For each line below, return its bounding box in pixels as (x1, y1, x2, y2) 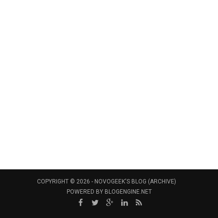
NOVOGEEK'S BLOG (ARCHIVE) (94, 178, 176, 185)
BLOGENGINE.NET (104, 188, 152, 195)
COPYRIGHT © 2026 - (37, 178, 94, 185)
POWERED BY (66, 188, 105, 195)
